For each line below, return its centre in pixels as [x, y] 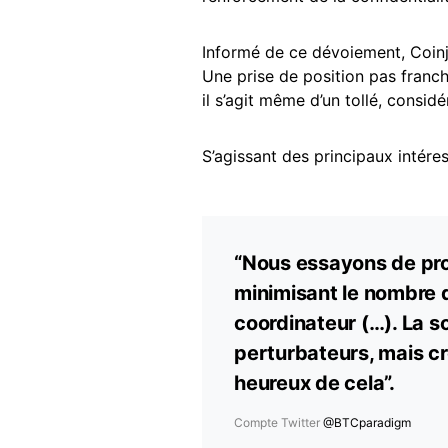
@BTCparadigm [367, 423]
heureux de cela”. [314, 383]
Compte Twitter [278, 423]
